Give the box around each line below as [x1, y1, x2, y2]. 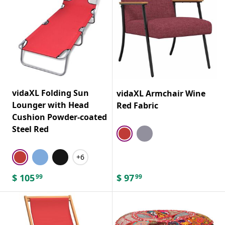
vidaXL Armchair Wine [117, 87, 205, 99]
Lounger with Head [12, 99, 89, 110]
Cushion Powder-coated [12, 111, 107, 123]
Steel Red [12, 123, 49, 135]
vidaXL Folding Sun [12, 87, 89, 98]
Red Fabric [117, 99, 158, 111]
